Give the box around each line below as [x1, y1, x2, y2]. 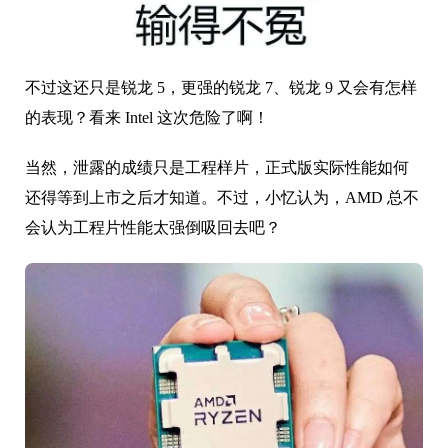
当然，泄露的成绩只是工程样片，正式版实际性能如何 [25, 159, 409, 177]
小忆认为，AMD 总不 [265, 189, 419, 207]
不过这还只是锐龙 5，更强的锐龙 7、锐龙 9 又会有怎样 [25, 79, 417, 97]
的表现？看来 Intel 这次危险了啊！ [25, 109, 269, 127]
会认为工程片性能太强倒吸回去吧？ [25, 219, 281, 237]
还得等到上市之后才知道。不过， [25, 189, 265, 207]
